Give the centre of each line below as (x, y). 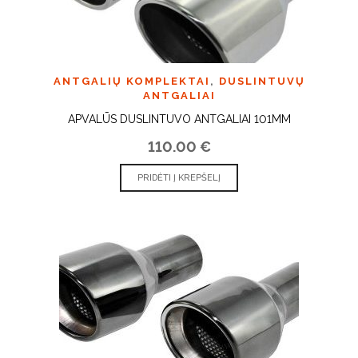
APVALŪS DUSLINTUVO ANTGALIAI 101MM (179, 119)
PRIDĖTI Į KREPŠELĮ (179, 177)
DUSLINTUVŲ (262, 81)
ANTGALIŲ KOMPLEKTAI (131, 81)
